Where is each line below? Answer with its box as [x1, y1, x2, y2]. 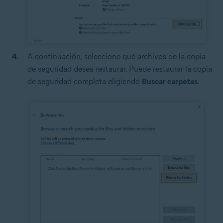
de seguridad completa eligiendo [27, 76, 142, 86]
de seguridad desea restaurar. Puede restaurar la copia [27, 64, 212, 74]
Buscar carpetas [142, 76, 198, 86]
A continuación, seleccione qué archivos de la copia [27, 51, 206, 61]
